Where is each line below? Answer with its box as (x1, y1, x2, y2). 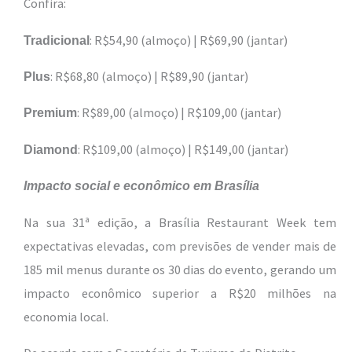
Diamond (24, 141, 78, 156)
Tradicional (24, 32, 90, 47)
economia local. (24, 308, 108, 324)
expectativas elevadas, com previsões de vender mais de (24, 237, 336, 254)
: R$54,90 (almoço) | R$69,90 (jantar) (90, 31, 288, 48)
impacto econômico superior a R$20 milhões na (24, 284, 336, 301)
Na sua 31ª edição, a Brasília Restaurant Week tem (24, 214, 336, 230)
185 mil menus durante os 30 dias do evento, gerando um (24, 261, 336, 277)
